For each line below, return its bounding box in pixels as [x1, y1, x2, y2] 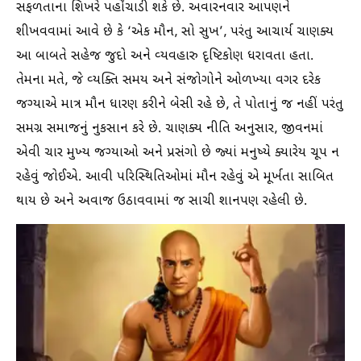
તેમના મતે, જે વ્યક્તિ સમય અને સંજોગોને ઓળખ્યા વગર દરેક [16, 73, 321, 89]
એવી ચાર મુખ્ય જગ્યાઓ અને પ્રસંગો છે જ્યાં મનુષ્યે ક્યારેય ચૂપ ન [16, 145, 339, 162]
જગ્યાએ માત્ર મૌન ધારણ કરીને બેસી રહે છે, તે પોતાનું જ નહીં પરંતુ [16, 97, 343, 114]
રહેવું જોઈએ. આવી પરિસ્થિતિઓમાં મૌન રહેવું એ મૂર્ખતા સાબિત [16, 169, 334, 186]
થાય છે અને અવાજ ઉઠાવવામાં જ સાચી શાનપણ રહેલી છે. [16, 193, 307, 210]
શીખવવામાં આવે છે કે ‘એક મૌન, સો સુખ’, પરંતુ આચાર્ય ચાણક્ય [16, 24, 334, 41]
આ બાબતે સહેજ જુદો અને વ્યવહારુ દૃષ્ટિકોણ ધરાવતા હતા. [16, 48, 313, 65]
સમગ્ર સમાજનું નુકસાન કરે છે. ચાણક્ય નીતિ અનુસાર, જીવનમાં [16, 121, 323, 138]
